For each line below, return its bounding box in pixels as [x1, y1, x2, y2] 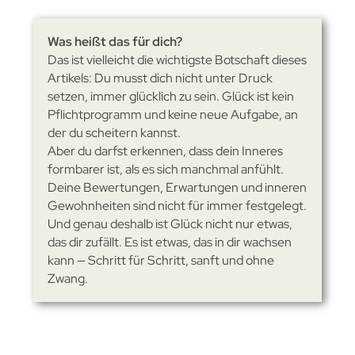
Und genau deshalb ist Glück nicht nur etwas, [47, 215, 292, 232]
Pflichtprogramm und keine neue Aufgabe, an [47, 105, 298, 123]
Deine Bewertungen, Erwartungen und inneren [47, 178, 307, 196]
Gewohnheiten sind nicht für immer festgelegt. [47, 197, 307, 214]
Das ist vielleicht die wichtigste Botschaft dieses [47, 51, 307, 68]
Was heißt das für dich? [47, 32, 182, 50]
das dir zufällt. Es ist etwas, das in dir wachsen [47, 233, 292, 250]
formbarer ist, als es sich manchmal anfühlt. [47, 160, 284, 177]
